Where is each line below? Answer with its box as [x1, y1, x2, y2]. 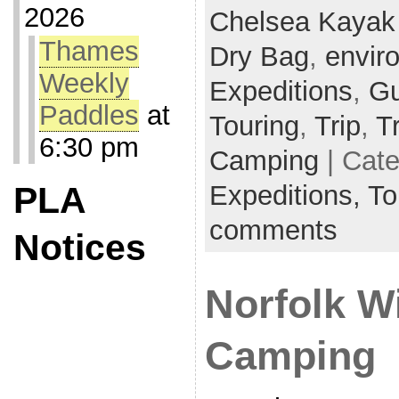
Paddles [38, 100, 139, 131]
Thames [38, 36, 139, 67]
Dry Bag [208, 40, 309, 72]
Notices [12, 227, 146, 268]
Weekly [38, 68, 129, 99]
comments [208, 214, 338, 246]
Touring [208, 110, 299, 142]
